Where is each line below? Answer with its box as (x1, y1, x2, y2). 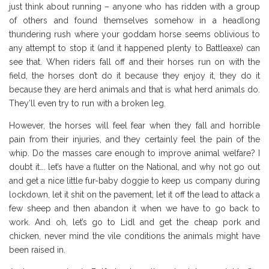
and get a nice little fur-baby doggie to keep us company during (9, 176, 260, 186)
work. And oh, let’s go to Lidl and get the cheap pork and (9, 217, 260, 228)
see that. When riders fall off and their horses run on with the (9, 57, 260, 67)
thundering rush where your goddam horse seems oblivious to (9, 29, 260, 40)
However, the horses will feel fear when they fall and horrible (9, 121, 260, 131)
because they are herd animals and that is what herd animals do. (9, 85, 260, 95)
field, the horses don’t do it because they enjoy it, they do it (9, 71, 260, 81)
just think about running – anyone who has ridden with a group (9, 2, 260, 12)
